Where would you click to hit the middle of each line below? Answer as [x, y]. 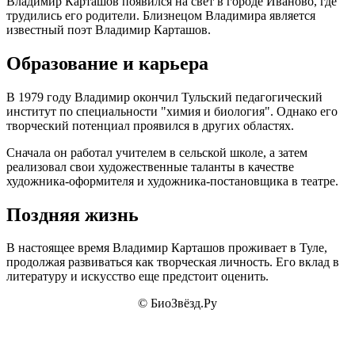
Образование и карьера [107, 63]
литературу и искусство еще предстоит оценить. [137, 277]
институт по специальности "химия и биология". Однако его [172, 111]
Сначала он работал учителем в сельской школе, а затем [157, 152]
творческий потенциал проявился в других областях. [150, 125]
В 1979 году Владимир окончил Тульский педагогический [164, 97]
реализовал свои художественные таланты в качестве [150, 166]
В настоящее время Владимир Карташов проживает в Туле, [167, 248]
